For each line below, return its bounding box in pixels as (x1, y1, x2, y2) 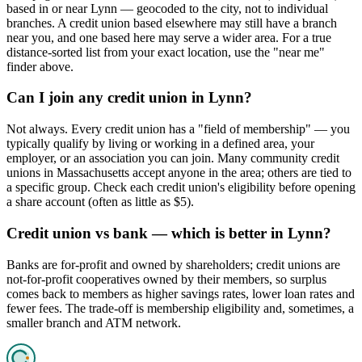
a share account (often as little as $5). (6, 195, 194, 209)
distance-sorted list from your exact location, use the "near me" (6, 44, 325, 59)
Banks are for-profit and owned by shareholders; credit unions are (6, 257, 340, 271)
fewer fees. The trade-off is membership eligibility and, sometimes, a (6, 301, 354, 315)
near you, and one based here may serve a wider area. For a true (6, 30, 331, 44)
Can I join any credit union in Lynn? (6, 89, 252, 107)
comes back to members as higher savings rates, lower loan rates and (6, 286, 355, 301)
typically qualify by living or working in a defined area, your (6, 137, 314, 151)
